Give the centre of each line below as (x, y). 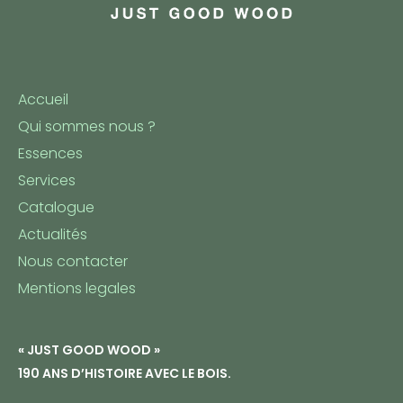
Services (47, 180)
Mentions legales (77, 288)
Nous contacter (73, 261)
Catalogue (56, 207)
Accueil (43, 99)
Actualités (53, 234)
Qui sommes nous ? (87, 126)
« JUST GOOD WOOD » (89, 349)
